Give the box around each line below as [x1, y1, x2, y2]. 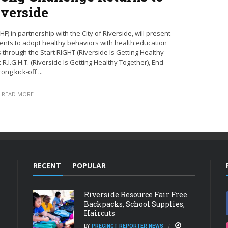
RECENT [33, 161, 61, 171]
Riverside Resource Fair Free [84, 190, 187, 200]
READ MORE [1, 90, 34, 98]
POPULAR [72, 161, 106, 171]
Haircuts [84, 208, 115, 218]
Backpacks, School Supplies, [84, 199, 185, 209]
